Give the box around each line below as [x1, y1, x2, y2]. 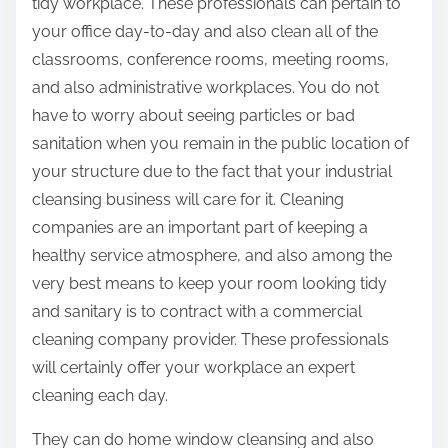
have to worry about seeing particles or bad [32, 106, 355, 126]
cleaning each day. [32, 386, 168, 406]
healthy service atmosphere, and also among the [32, 246, 392, 266]
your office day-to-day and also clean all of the [32, 22, 378, 42]
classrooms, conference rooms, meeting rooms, [32, 50, 389, 70]
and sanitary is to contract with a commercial [32, 302, 362, 322]
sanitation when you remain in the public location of [32, 134, 409, 154]
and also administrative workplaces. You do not [32, 78, 379, 98]
